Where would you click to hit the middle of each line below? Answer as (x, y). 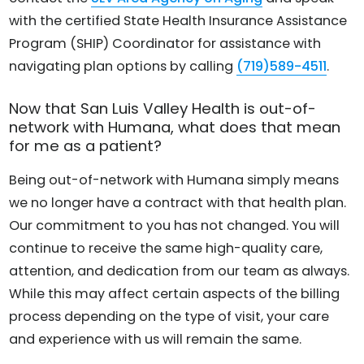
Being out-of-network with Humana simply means (174, 180)
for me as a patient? (86, 146)
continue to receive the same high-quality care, (166, 248)
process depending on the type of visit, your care (169, 316)
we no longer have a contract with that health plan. (178, 202)
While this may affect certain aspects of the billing (175, 293)
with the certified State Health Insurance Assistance (178, 21)
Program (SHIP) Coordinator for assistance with (165, 44)
